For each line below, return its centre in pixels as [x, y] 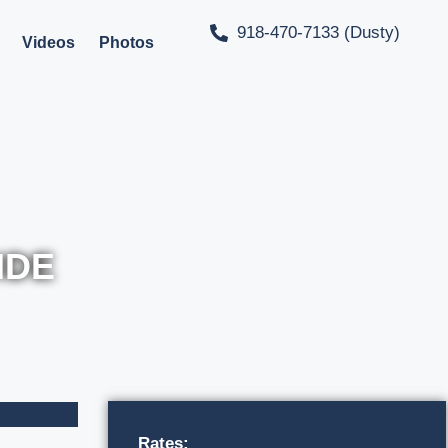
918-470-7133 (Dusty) [319, 32]
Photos [127, 42]
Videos [49, 42]
